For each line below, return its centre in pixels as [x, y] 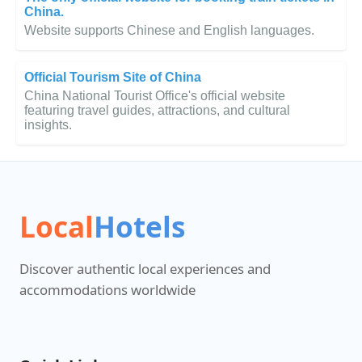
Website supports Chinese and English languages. [169, 31]
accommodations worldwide [107, 290]
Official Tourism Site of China [113, 78]
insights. [48, 125]
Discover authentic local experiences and [145, 269]
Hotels [139, 227]
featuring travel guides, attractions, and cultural [157, 111]
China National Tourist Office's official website [155, 96]
